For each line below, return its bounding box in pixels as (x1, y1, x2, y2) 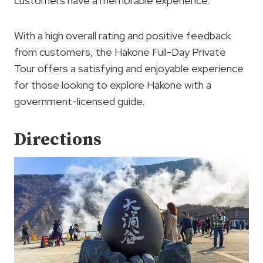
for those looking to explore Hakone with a (14, 78, 211, 92)
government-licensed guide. (14, 95, 144, 109)
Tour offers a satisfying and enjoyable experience (14, 62, 244, 76)
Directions (14, 129, 102, 151)
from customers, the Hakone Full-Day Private (14, 45, 226, 59)
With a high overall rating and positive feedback (14, 29, 231, 43)
